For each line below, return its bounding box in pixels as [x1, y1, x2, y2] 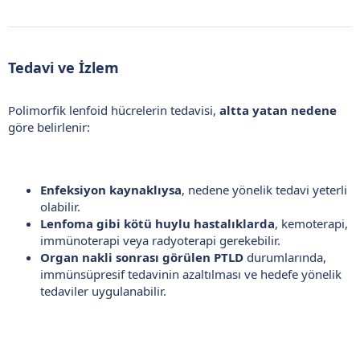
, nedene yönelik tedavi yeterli [182, 181, 347, 198]
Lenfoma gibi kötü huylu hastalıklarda [40, 215, 275, 231]
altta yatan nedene [219, 101, 337, 118]
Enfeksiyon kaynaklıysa [40, 181, 182, 198]
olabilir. [40, 198, 80, 215]
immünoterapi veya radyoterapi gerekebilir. [40, 231, 280, 248]
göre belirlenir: [8, 118, 90, 135]
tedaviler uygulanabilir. [40, 282, 166, 299]
